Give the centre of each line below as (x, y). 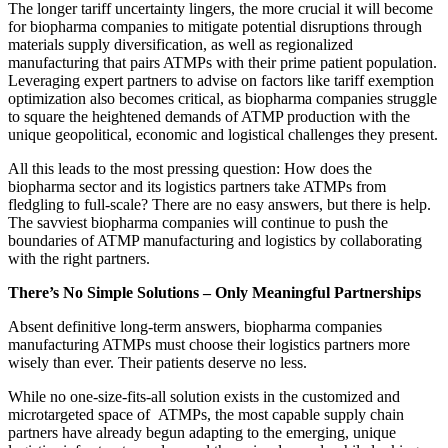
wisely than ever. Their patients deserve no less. (157, 363)
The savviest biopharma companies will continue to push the (198, 223)
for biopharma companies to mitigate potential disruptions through (215, 27)
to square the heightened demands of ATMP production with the (209, 117)
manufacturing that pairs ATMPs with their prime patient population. (222, 63)
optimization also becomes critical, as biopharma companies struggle (222, 99)
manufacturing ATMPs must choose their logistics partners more (209, 345)
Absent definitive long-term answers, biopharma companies (195, 327)
